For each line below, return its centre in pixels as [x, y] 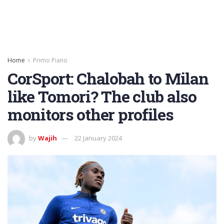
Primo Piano [50, 60]
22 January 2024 [98, 138]
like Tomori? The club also [102, 96]
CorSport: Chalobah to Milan [108, 78]
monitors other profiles [90, 114]
